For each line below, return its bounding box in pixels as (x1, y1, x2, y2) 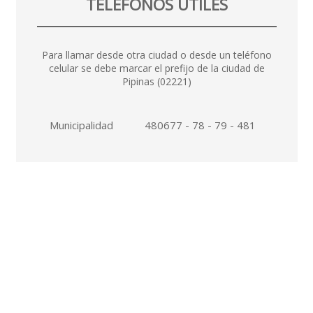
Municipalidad (49, 118, 113, 133)
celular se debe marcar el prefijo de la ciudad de (48, 61, 265, 75)
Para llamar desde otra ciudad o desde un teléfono (41, 48, 272, 61)
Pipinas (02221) (122, 74, 191, 88)
